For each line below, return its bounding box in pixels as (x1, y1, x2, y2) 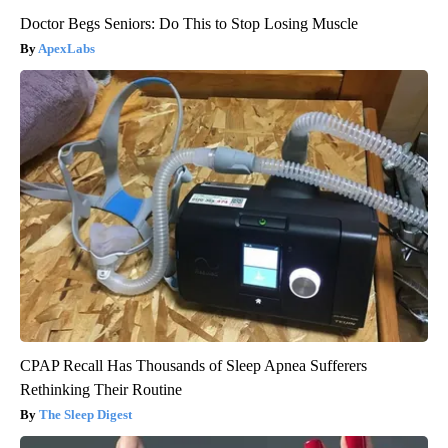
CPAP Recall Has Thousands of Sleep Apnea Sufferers (20, 357, 367, 375)
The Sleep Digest (39, 407, 132, 423)
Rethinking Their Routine (20, 381, 182, 399)
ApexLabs (38, 41, 95, 57)
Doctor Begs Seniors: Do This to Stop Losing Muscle (20, 15, 358, 33)
